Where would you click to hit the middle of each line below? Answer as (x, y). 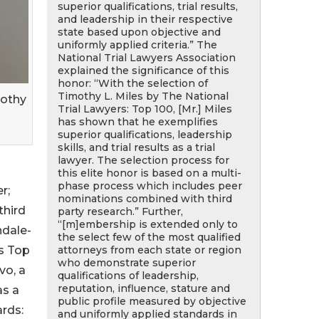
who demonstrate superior (127, 263)
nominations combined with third (145, 199)
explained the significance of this (143, 70)
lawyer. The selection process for (143, 160)
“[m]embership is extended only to (148, 224)
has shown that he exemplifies (138, 122)
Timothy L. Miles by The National (143, 96)
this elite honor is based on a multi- (150, 173)
